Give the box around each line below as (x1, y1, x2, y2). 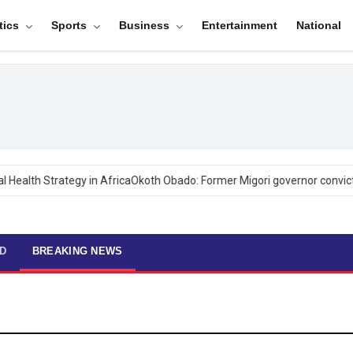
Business (118, 19, 173, 32)
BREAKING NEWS (32, 245, 123, 257)
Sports (50, 19, 90, 32)
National (295, 19, 341, 32)
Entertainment (201, 19, 277, 32)
